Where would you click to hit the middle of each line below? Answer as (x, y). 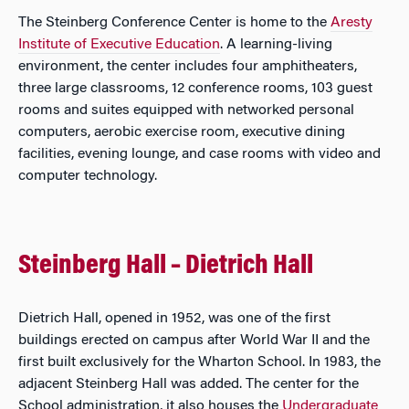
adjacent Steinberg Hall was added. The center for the (189, 384)
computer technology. (89, 176)
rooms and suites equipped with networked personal (186, 110)
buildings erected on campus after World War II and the (194, 341)
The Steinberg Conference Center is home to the (174, 23)
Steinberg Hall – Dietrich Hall (166, 267)
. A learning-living (276, 45)
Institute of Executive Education (119, 45)
